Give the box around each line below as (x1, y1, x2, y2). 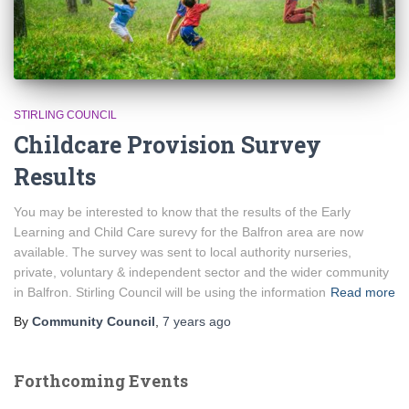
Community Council (32, 314, 155, 330)
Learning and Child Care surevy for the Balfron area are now (14, 225, 363, 240)
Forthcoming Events (14, 370, 188, 393)
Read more (330, 285, 395, 300)
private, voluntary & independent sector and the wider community (14, 265, 389, 280)
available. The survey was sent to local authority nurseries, (14, 245, 351, 260)
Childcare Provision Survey (14, 130, 321, 161)
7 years (163, 314, 205, 330)
